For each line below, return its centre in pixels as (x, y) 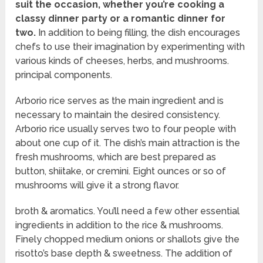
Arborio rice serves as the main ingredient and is (120, 101)
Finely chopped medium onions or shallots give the (128, 240)
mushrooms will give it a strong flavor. (97, 186)
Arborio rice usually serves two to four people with (126, 129)
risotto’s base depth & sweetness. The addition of (124, 254)
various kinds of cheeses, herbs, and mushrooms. (122, 61)
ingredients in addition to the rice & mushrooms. (119, 225)
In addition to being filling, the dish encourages (138, 33)
